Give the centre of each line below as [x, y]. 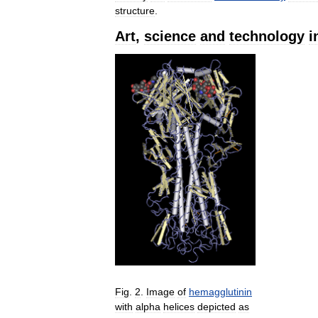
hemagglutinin [220, 292]
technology [267, 37]
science [170, 37]
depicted [216, 307]
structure [135, 11]
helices [179, 307]
